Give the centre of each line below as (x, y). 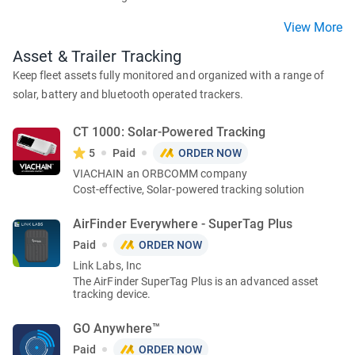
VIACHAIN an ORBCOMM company (160, 174)
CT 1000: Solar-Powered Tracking (170, 132)
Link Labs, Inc (107, 265)
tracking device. (112, 294)
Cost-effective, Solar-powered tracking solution (189, 189)
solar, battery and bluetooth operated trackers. (128, 94)
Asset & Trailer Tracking (97, 56)
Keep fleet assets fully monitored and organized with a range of (169, 75)
